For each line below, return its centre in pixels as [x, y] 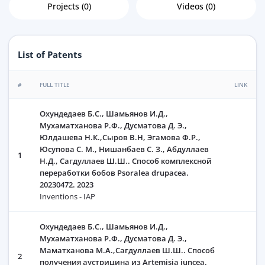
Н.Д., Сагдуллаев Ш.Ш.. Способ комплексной [126, 161]
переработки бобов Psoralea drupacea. [114, 173]
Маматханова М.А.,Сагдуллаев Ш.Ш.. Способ [127, 251]
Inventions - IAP [67, 197]
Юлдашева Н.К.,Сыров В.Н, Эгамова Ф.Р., [120, 138]
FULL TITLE [55, 85]
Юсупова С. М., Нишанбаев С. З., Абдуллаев [124, 149]
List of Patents [50, 55]
